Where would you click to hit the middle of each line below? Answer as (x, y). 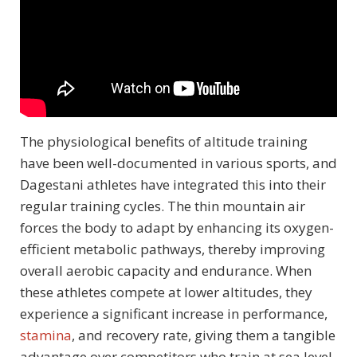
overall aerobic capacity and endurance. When (166, 271)
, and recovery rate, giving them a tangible (204, 335)
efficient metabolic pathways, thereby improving (173, 249)
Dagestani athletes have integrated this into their (173, 185)
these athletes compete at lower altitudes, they (166, 292)
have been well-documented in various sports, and (178, 163)
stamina (46, 335)
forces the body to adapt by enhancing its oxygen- (177, 228)
